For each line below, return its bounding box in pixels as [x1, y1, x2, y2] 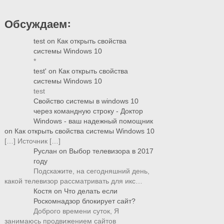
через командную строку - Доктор [33, 107, 143, 115]
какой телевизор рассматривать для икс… [4, 177, 142, 185]
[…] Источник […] [4, 137, 60, 145]
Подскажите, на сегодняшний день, [33, 167, 149, 175]
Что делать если [63, 187, 117, 195]
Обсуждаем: [4, 15, 71, 32]
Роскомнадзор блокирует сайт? [33, 197, 135, 205]
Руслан [33, 147, 57, 155]
